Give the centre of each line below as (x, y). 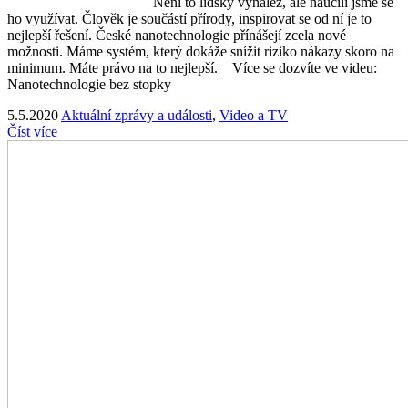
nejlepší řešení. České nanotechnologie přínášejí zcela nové (177, 35)
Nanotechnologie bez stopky (89, 84)
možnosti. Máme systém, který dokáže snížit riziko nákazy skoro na (201, 51)
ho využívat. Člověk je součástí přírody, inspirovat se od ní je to (189, 18)
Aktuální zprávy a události (137, 115)
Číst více (32, 131)
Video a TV (254, 115)
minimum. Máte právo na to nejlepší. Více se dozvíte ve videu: (192, 67)
